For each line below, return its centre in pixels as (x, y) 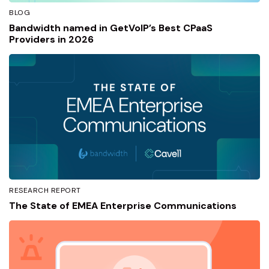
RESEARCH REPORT (45, 190)
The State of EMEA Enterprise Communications (123, 205)
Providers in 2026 (51, 39)
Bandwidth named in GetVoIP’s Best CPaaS (111, 28)
